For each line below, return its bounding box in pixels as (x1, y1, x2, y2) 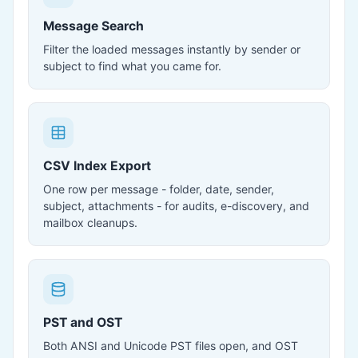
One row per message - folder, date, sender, (43, 182, 274, 196)
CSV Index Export (43, 158, 151, 173)
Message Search (43, 18, 144, 34)
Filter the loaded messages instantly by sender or (43, 42, 300, 56)
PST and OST (43, 315, 122, 330)
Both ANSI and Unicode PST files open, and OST (43, 339, 298, 352)
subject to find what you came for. (43, 59, 221, 73)
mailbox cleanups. (43, 216, 137, 229)
